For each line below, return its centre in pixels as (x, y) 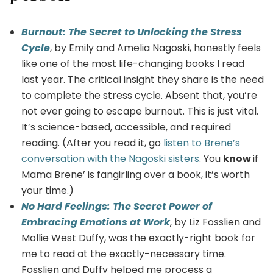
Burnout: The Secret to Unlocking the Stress (132, 32)
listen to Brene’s (202, 143)
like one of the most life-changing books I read (133, 63)
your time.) (48, 190)
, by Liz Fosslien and (215, 222)
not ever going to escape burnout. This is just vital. (140, 111)
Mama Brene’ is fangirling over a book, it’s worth (136, 174)
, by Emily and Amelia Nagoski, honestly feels (155, 48)
